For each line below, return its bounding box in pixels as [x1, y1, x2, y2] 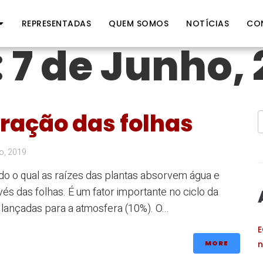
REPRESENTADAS [21, 18, 92, 29]
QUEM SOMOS [109, 18, 169, 29]
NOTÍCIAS [186, 18, 230, 29]
